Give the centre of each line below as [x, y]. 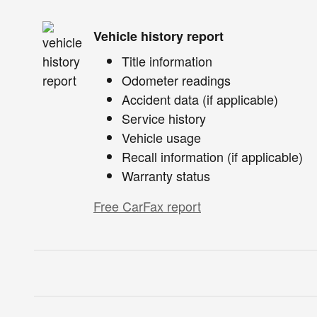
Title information [167, 60]
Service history [164, 118]
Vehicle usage [161, 137]
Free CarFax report [147, 206]
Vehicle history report [158, 36]
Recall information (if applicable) [212, 156]
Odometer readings [176, 80]
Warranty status [166, 175]
